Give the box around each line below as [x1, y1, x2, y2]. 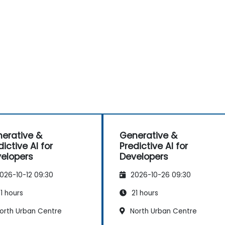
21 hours [130, 188, 158, 198]
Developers [120, 150, 168, 163]
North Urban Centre [128, 206, 197, 216]
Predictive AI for [120, 140, 188, 152]
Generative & [120, 129, 177, 142]
